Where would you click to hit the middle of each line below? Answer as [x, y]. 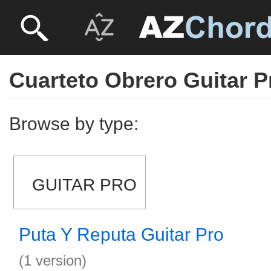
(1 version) [53, 260]
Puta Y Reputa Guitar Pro [121, 234]
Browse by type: [74, 124]
